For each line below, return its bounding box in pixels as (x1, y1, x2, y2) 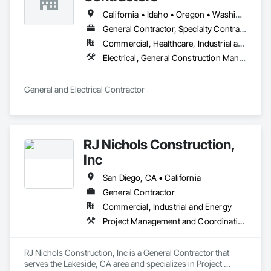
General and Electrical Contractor (24, 84, 145, 94)
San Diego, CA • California (103, 172, 201, 183)
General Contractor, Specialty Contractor (240, 24, 247, 34)
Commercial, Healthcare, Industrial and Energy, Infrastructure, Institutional (238, 38, 245, 48)
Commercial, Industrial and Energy (103, 201, 232, 212)
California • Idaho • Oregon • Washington (235, 9, 243, 19)
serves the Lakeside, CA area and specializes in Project (24, 258, 222, 269)
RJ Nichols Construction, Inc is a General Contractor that (24, 247, 229, 258)
